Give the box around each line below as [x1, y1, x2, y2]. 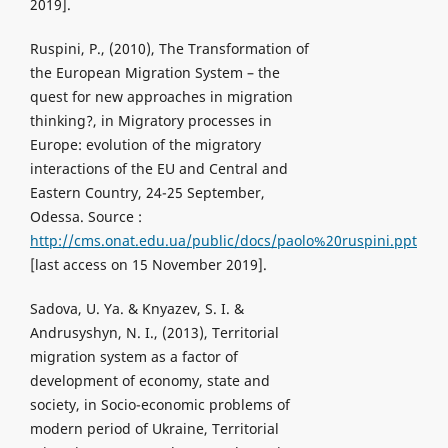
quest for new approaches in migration [29, 87, 293, 107]
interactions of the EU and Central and [29, 159, 288, 179]
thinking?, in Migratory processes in [29, 111, 272, 131]
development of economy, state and [29, 371, 270, 391]
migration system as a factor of [29, 347, 238, 367]
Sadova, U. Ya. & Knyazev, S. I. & [29, 299, 244, 319]
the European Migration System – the [29, 63, 280, 83]
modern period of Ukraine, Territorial [29, 419, 279, 439]
